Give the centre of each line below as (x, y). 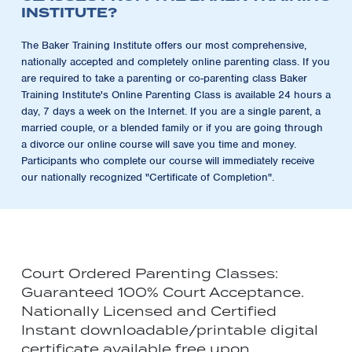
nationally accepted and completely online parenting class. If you (176, 61)
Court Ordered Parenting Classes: (150, 273)
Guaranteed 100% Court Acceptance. (163, 292)
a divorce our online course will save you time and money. (159, 144)
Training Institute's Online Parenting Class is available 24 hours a (176, 94)
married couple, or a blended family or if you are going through (172, 127)
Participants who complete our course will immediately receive (168, 160)
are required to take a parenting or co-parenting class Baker (164, 78)
